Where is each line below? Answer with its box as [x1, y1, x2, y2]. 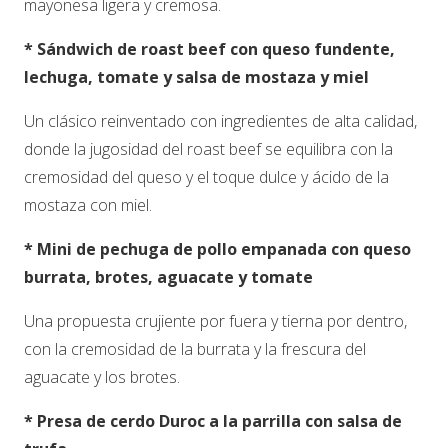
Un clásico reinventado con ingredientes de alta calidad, [24, 109, 417, 132]
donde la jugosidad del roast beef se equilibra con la [24, 137, 393, 160]
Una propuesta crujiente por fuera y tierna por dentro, [24, 309, 407, 332]
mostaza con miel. [24, 193, 152, 216]
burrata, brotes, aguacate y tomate [24, 265, 313, 288]
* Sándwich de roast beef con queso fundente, [24, 37, 395, 60]
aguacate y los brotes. [24, 365, 180, 388]
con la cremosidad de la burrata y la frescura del [24, 337, 366, 360]
